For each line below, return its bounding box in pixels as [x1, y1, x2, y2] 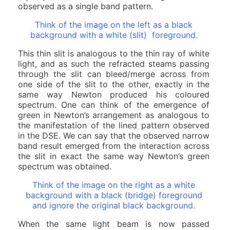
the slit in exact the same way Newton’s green [18, 150, 209, 161]
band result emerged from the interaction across [18, 140, 209, 151]
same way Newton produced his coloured [18, 89, 209, 100]
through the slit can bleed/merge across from [18, 68, 209, 79]
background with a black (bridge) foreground [25, 189, 202, 200]
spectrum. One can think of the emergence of [18, 99, 209, 110]
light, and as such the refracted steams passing [18, 58, 209, 69]
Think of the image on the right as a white [32, 179, 195, 190]
